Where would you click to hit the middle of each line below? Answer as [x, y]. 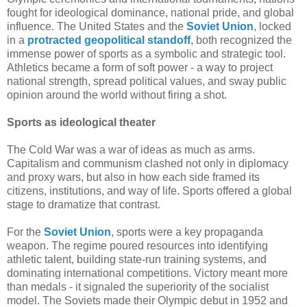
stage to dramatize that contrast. [84, 204]
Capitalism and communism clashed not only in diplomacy [148, 163]
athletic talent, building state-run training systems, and [137, 259]
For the [25, 232]
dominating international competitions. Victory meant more [147, 273]
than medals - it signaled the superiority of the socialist [138, 286]
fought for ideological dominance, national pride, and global [150, 12]
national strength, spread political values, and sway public [147, 81]
